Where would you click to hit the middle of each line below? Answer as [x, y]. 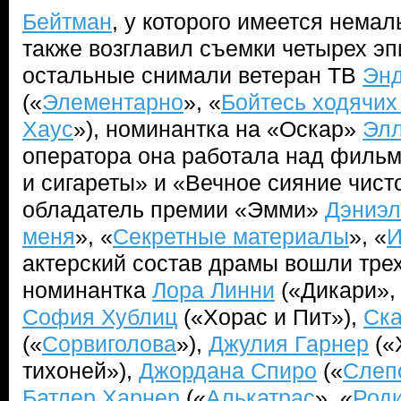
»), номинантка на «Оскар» [218, 129]
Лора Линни [213, 290]
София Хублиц [100, 317]
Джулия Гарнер [289, 344]
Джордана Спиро [228, 371]
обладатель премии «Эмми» [174, 209]
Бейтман [67, 21]
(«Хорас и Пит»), [270, 317]
